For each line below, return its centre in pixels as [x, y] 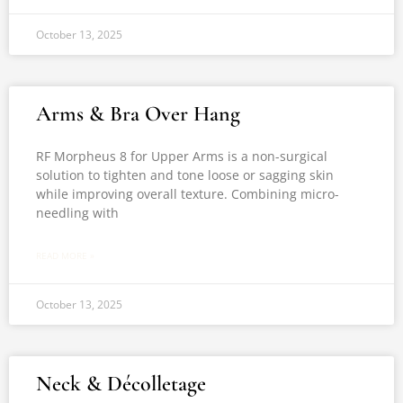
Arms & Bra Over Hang [138, 114]
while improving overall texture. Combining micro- [188, 194]
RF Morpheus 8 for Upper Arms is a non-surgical [182, 156]
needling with [77, 213]
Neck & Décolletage [121, 384]
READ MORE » [65, 255]
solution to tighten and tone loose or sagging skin [185, 175]
